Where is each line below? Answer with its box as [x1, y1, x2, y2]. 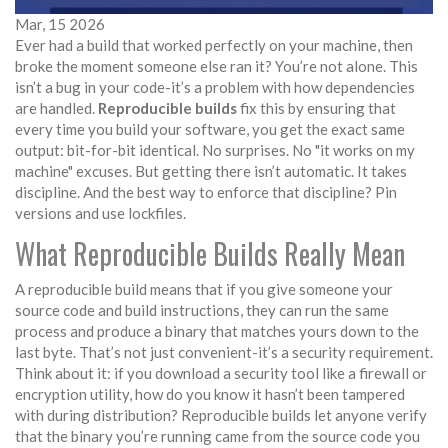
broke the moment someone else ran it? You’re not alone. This [15, 57, 418, 76]
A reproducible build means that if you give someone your [15, 280, 393, 299]
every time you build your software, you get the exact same [15, 120, 405, 139]
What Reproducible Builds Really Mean [15, 233, 405, 275]
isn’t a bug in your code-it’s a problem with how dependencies [15, 78, 415, 97]
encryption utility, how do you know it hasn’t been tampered [15, 385, 405, 404]
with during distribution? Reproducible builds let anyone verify [15, 406, 427, 425]
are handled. [15, 99, 98, 118]
